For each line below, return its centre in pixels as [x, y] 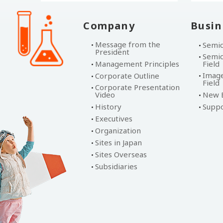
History [108, 107]
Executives [114, 118]
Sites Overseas [121, 154]
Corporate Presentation [137, 87]
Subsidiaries [116, 166]
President [112, 52]
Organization [118, 130]
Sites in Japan [118, 142]
